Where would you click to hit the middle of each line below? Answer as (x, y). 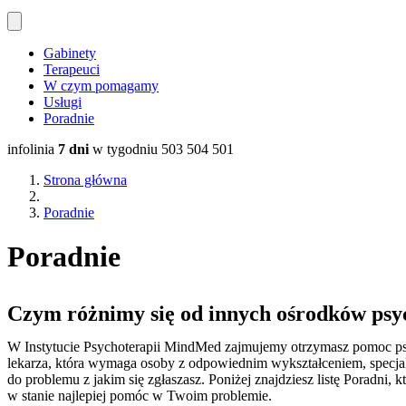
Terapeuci (72, 70)
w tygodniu (125, 150)
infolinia (33, 150)
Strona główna (85, 180)
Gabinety (70, 53)
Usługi (63, 102)
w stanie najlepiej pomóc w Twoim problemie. (140, 396)
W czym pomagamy (101, 86)
